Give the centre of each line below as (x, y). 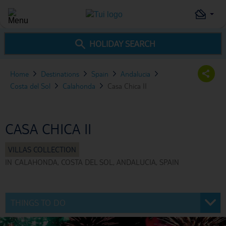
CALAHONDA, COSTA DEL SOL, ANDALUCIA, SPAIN (97, 162)
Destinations (60, 74)
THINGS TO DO (38, 203)
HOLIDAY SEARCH (122, 44)
